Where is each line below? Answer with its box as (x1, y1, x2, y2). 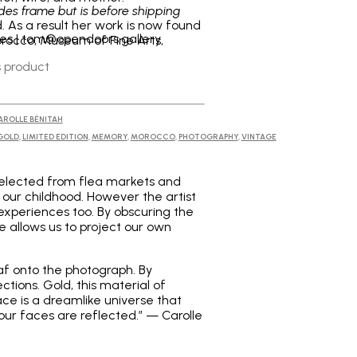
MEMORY (91, 131, 127, 142)
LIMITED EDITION (22, 131, 88, 142)
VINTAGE (241, 131, 277, 142)
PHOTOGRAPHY (178, 131, 238, 142)
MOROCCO (130, 131, 175, 142)
